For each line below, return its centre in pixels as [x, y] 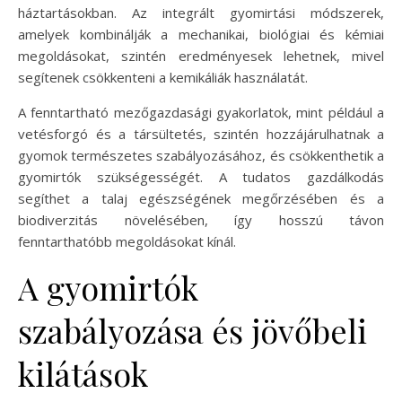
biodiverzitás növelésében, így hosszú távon [201, 220]
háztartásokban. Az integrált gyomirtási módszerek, [201, 13]
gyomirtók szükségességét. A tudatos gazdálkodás [201, 177]
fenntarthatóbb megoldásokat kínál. [127, 242]
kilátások [83, 374]
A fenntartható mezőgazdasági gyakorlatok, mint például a [201, 113]
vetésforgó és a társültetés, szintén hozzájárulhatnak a [201, 134]
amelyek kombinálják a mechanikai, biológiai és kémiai [201, 35]
